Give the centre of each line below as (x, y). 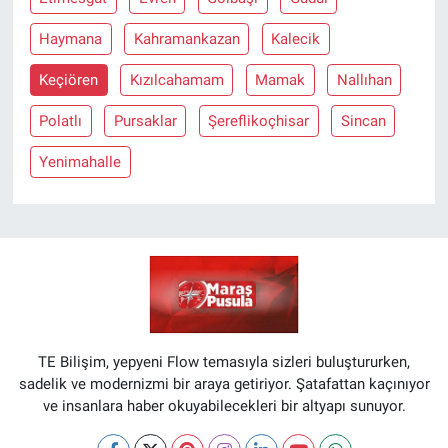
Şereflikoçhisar (259, 121)
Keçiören (69, 80)
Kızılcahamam (176, 80)
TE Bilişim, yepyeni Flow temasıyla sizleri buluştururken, (224, 361)
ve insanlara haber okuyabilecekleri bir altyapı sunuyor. (224, 405)
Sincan (363, 121)
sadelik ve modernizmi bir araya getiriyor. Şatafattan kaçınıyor (224, 383)
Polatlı (61, 121)
